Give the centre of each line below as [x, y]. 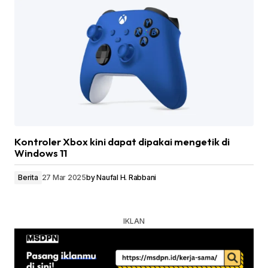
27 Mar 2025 [64, 178]
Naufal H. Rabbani [127, 178]
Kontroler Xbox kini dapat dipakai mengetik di [122, 142]
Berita [28, 178]
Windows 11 [41, 153]
